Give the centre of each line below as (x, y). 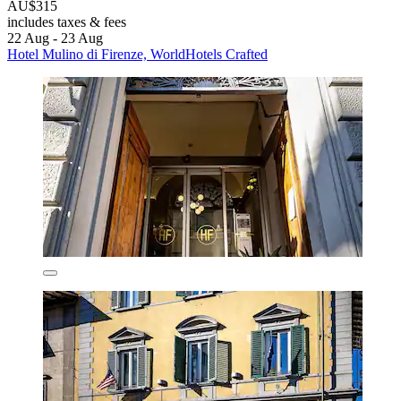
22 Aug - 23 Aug (55, 38)
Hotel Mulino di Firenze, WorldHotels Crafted (137, 55)
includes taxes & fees (67, 22)
